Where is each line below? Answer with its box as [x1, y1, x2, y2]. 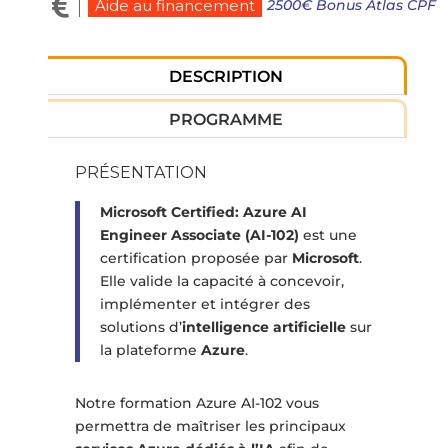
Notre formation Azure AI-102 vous [74, 394, 319, 413]
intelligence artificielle [181, 318, 346, 337]
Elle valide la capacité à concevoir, [99, 272, 344, 291]
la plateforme [99, 341, 201, 360]
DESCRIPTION [169, 67, 284, 87]
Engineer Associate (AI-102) [99, 226, 299, 245]
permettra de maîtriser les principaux [74, 417, 346, 436]
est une [298, 226, 357, 245]
